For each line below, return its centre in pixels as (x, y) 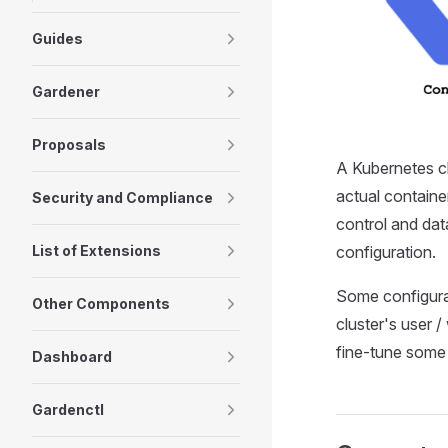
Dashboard (72, 356)
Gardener (66, 91)
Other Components (101, 303)
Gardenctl (68, 409)
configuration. (386, 251)
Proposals (69, 144)
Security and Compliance (122, 197)
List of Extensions (96, 250)
